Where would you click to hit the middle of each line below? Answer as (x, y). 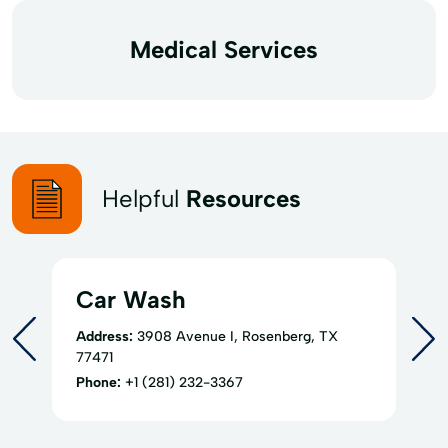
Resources (243, 198)
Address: (104, 336)
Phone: (98, 382)
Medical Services (224, 49)
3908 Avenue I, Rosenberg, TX (237, 336)
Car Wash (131, 299)
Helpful (144, 198)
